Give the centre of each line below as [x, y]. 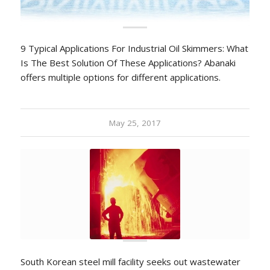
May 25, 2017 [135, 123]
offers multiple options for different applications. [120, 77]
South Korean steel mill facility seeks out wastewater [130, 262]
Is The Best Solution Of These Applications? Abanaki [128, 63]
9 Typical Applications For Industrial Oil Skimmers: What [134, 48]
